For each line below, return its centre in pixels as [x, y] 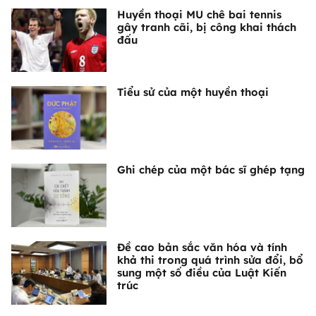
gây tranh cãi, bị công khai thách [207, 28]
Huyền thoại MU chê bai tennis [199, 15]
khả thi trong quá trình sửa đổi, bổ [210, 260]
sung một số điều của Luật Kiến [202, 273]
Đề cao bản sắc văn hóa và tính [202, 248]
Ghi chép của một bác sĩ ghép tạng [211, 170]
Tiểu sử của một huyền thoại [193, 92]
